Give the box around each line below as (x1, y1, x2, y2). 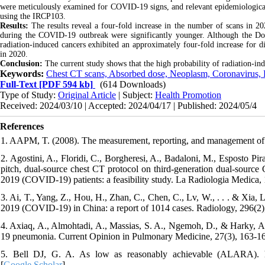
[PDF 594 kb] (37, 79, 93, 89)
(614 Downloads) (100, 79, 166, 89)
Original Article (58, 89, 116, 100)
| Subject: (116, 89, 155, 100)
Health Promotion (155, 89, 221, 100)
